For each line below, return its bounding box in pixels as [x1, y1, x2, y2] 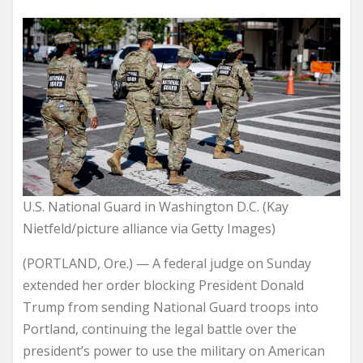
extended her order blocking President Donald [23, 276, 304, 295]
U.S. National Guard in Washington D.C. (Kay [23, 198, 288, 216]
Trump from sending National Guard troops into [23, 298, 318, 317]
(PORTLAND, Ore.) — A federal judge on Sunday [23, 254, 311, 273]
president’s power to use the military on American [23, 342, 325, 361]
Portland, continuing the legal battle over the [23, 320, 297, 339]
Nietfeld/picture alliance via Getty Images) [23, 220, 275, 238]
